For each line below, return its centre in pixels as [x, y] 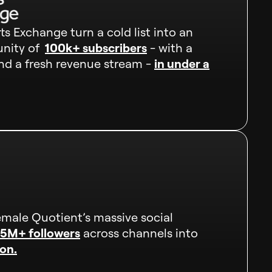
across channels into [139, 233]
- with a [170, 48]
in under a [182, 63]
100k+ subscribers [96, 48]
